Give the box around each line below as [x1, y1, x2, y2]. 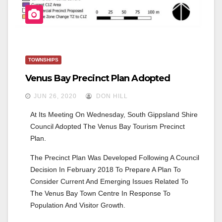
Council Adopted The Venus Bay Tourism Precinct [30, 122, 185, 131]
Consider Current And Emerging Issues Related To [30, 177, 188, 186]
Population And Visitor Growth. [30, 201, 125, 210]
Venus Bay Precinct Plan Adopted [25, 73, 170, 84]
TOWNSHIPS [28, 57, 58, 63]
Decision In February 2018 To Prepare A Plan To [30, 166, 181, 174]
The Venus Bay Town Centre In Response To [30, 189, 170, 198]
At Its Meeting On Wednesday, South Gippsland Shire [30, 111, 198, 119]
